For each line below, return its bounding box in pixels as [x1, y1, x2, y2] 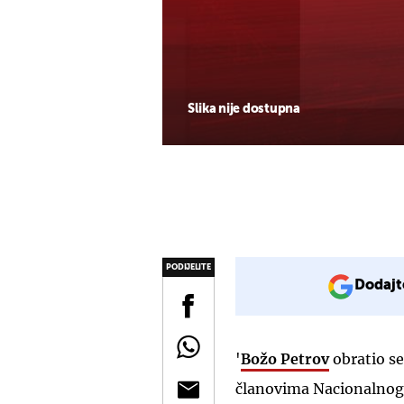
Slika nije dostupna [188, 102, 300, 115]
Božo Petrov [241, 349, 329, 368]
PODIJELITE [166, 262, 211, 271]
